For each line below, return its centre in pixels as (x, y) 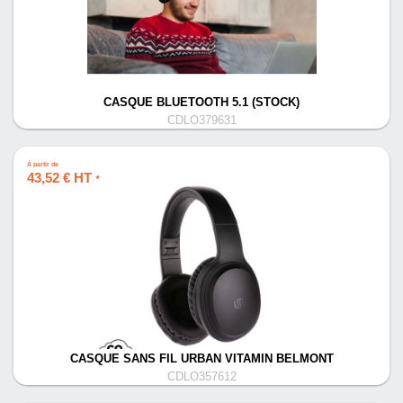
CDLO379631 (201, 121)
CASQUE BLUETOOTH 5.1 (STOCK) (201, 103)
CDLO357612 (201, 377)
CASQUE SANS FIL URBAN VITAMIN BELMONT (201, 359)
